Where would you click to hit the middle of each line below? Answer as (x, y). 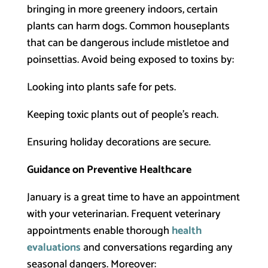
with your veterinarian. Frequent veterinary (124, 214)
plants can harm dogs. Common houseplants (128, 26)
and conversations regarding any (156, 248)
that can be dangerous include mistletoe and (128, 43)
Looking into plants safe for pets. (101, 87)
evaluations (54, 248)
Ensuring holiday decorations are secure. (118, 142)
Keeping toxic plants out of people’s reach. (122, 115)
